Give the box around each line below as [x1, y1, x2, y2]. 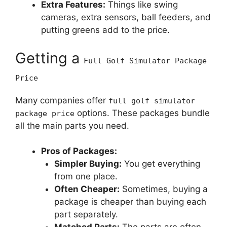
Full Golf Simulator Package [84, 56, 207, 65]
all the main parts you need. [15, 120, 129, 131]
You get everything [121, 159, 200, 169]
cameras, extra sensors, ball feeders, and [41, 12, 211, 23]
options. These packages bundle [74, 107, 210, 118]
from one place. [54, 171, 118, 182]
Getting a [15, 49, 84, 67]
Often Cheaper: [54, 184, 120, 195]
